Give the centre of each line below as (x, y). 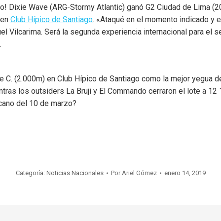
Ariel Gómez (139, 173)
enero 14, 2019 (185, 173)
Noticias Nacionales (75, 173)
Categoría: (31, 173)
